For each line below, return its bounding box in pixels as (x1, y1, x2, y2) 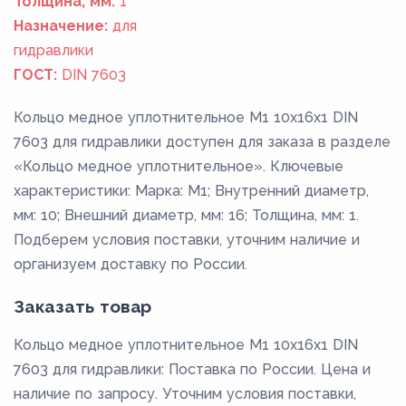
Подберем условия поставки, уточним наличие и (14, 230, 360, 248)
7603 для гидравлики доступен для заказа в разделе (14, 132, 391, 150)
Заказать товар (14, 295, 152, 316)
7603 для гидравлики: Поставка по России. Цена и (14, 360, 371, 378)
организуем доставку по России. (14, 255, 247, 273)
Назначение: (14, 16, 108, 34)
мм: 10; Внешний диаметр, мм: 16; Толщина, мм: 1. (14, 206, 359, 224)
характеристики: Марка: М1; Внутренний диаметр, (14, 181, 369, 199)
